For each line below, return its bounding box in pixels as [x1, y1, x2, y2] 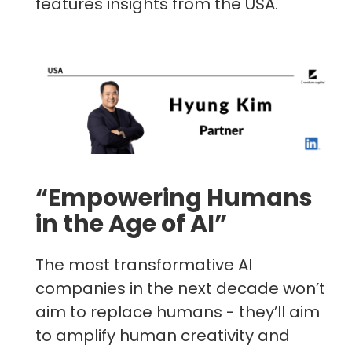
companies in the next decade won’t [35, 277, 325, 300]
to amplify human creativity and [35, 324, 290, 347]
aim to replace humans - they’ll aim [35, 301, 320, 324]
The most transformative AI [35, 254, 252, 277]
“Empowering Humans [35, 181, 313, 215]
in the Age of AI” [35, 207, 227, 241]
